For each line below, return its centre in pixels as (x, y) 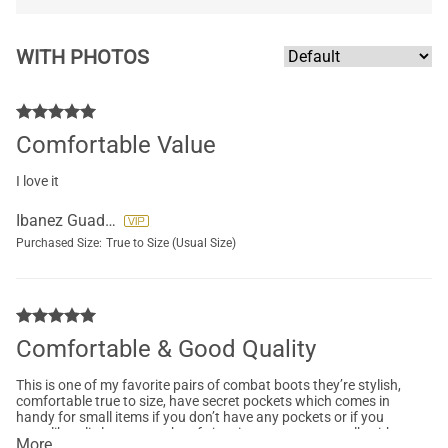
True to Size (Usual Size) (171, 243)
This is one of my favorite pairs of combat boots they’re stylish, (208, 385)
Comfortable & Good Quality (166, 349)
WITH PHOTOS (82, 56)
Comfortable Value (116, 145)
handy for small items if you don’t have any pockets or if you (200, 417)
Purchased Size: (59, 243)
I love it (37, 181)
